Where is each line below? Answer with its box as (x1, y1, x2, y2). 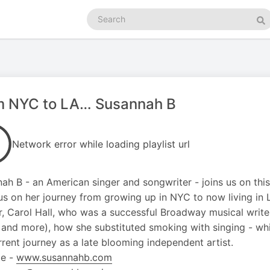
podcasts (86, 20, 123, 31)
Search (86, 8, 114, 19)
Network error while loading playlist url (12, 138, 190, 150)
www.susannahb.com (16, 251, 112, 263)
